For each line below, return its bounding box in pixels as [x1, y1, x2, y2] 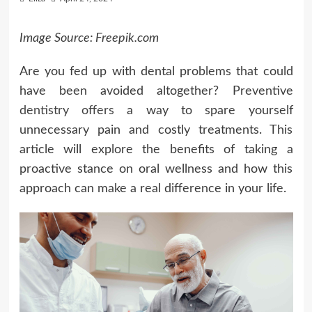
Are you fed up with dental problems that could [19, 65, 293, 79]
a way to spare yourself [114, 104, 293, 118]
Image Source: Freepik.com [19, 32, 159, 45]
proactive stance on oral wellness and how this [19, 163, 293, 176]
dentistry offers [19, 104, 114, 118]
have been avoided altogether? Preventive [19, 85, 293, 98]
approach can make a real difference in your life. [19, 182, 286, 196]
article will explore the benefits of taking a [19, 143, 293, 157]
